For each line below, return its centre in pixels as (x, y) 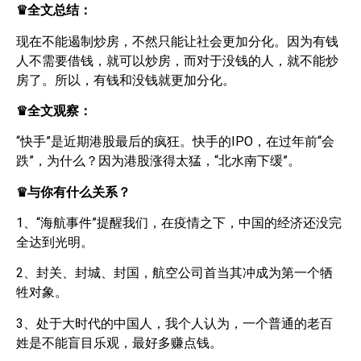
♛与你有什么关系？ (73, 192)
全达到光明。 (55, 243)
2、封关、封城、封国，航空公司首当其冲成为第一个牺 (174, 273)
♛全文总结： (54, 10)
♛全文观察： (54, 110)
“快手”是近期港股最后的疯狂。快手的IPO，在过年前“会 (175, 142)
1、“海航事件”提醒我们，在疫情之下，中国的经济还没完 (179, 223)
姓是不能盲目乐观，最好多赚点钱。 (119, 342)
